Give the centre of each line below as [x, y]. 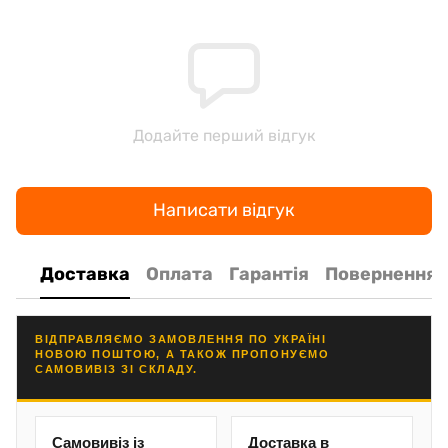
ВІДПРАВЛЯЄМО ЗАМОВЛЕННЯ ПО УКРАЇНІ [181, 338]
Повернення [381, 274]
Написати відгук [224, 210]
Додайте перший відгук [224, 135]
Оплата [179, 274]
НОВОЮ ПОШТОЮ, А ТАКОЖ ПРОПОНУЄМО [182, 353]
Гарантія [269, 274]
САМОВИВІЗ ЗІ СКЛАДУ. [119, 368]
